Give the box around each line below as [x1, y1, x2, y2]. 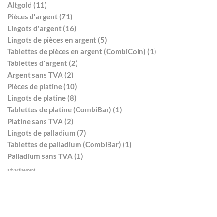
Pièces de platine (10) [7, 82, 77, 91]
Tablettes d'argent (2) [7, 59, 78, 68]
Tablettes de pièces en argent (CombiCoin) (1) [7, 47, 156, 56]
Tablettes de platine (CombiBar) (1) [7, 105, 122, 114]
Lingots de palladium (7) [7, 128, 86, 138]
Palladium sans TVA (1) [7, 152, 83, 161]
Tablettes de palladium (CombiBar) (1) [7, 140, 132, 149]
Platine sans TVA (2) [7, 117, 74, 126]
